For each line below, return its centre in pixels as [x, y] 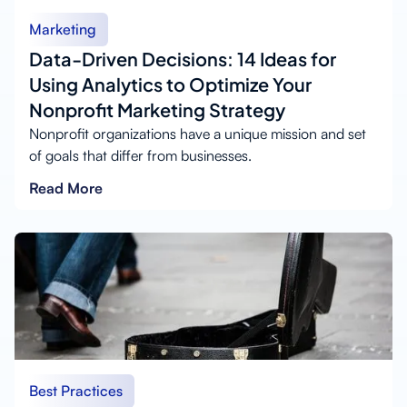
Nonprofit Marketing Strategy [157, 109]
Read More [66, 188]
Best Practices [76, 390]
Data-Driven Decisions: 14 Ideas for [183, 58]
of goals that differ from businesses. [140, 155]
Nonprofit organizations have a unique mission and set [198, 133]
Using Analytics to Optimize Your [170, 84]
